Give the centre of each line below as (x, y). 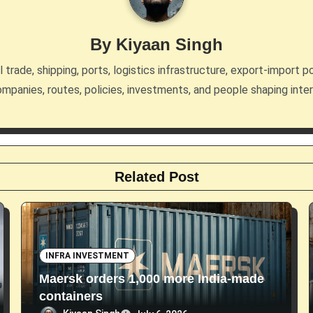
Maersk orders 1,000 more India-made (152, 279)
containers (71, 297)
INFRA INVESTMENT (87, 256)
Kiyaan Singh (169, 44)
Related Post (156, 177)
